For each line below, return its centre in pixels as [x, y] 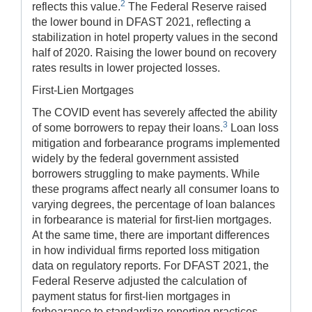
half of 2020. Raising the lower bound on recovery [154, 52]
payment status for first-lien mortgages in [131, 296]
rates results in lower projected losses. [126, 68]
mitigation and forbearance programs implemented [156, 143]
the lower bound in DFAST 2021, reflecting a [141, 22]
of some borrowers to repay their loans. [127, 127]
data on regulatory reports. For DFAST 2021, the [150, 265]
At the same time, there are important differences [151, 235]
